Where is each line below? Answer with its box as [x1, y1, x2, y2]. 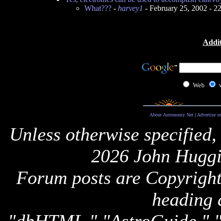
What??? [84, 4, 111, 12]
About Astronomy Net [149, 112, 193, 117]
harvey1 [117, 4, 143, 12]
